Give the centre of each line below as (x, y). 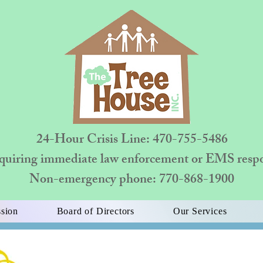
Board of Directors (96, 211)
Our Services (200, 211)
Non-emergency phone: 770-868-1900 (132, 181)
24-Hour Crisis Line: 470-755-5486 (132, 141)
